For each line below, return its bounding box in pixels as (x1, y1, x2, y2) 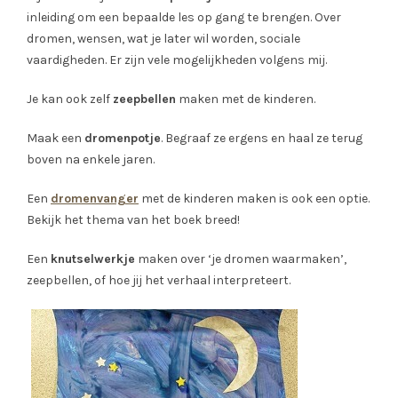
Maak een (27, 131, 84, 147)
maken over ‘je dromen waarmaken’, (135, 251, 346, 267)
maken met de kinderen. (176, 92, 315, 107)
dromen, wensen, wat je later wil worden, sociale (27, 31, 300, 47)
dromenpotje (84, 131, 161, 147)
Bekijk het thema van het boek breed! (27, 212, 240, 228)
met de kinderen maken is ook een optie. (139, 191, 370, 207)
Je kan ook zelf (27, 92, 113, 107)
